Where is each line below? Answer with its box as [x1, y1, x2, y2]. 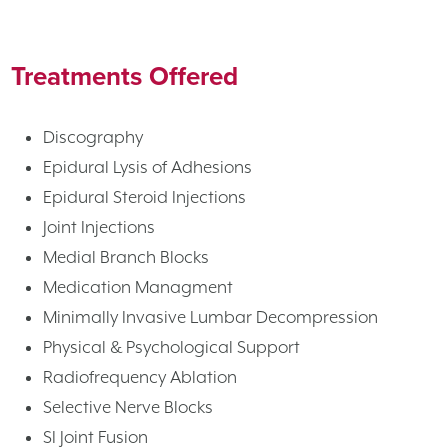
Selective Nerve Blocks [43, 396, 213, 417]
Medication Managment [43, 276, 233, 297]
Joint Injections [43, 216, 155, 237]
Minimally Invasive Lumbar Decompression [43, 306, 378, 327]
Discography [43, 126, 143, 147]
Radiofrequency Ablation [43, 366, 237, 387]
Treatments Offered [11, 60, 238, 92]
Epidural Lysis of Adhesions [43, 156, 252, 177]
